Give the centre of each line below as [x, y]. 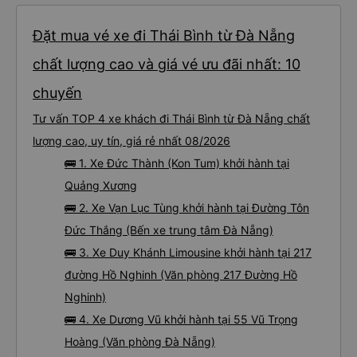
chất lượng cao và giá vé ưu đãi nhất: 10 [167, 64]
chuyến [57, 93]
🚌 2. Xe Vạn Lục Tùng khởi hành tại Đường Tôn [187, 208]
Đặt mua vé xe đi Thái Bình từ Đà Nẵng [164, 35]
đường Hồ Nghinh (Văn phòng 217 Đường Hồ [181, 275]
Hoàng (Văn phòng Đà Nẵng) [140, 341]
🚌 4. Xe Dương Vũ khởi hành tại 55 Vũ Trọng [181, 319]
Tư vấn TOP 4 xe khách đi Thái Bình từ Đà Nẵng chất [171, 118]
